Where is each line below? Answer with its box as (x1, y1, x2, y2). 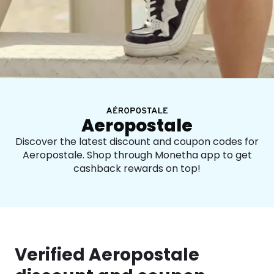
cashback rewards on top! (73, 161, 201, 176)
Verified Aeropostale (15, 243, 199, 267)
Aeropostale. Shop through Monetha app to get (22, 148, 252, 162)
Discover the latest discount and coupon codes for (15, 135, 259, 149)
